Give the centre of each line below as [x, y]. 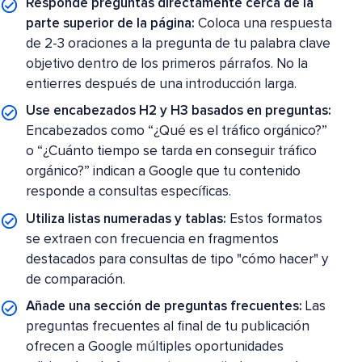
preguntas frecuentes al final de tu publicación [168, 327]
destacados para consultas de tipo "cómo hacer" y [177, 259]
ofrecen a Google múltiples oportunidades [155, 347]
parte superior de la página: [111, 23]
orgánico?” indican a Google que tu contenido [164, 172]
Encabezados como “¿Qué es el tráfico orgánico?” [177, 132]
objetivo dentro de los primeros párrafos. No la [167, 64]
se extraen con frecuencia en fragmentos [153, 239]
